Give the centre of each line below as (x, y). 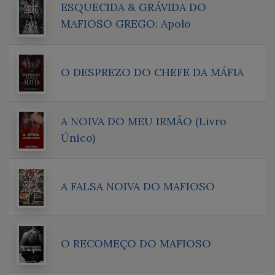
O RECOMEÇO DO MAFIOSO (136, 243)
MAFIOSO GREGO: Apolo (126, 23)
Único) (78, 137)
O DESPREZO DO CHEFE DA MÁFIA (152, 72)
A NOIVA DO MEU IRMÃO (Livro (144, 121)
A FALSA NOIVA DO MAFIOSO (138, 186)
